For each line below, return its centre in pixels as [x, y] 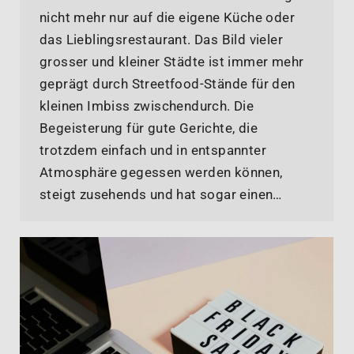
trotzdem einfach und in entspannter [153, 150]
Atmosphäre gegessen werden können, [161, 172]
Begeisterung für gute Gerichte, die [149, 128]
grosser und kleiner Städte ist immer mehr [172, 61]
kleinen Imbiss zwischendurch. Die [147, 105]
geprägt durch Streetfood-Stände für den [168, 83]
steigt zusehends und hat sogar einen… [161, 194]
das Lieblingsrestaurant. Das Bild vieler [161, 39]
